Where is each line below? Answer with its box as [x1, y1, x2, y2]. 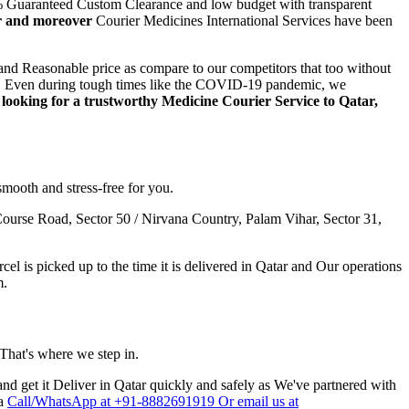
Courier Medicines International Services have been [92, 12, 393, 28]
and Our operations [288, 258, 402, 275]
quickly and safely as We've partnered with [146, 376, 396, 393]
